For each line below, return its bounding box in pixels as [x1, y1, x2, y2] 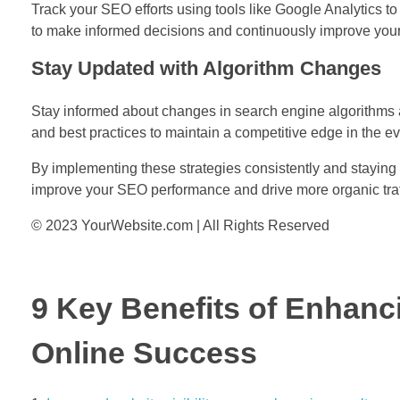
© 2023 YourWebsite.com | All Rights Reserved [31, 218, 329, 234]
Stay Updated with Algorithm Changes [31, 56, 381, 79]
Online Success [31, 337, 257, 371]
